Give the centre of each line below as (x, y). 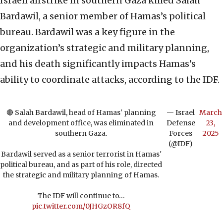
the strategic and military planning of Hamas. (81, 175)
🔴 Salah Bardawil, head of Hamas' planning (81, 113)
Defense (181, 123)
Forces (181, 134)
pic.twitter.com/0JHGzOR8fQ (81, 206)
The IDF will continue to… (81, 196)
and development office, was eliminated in (81, 123)
